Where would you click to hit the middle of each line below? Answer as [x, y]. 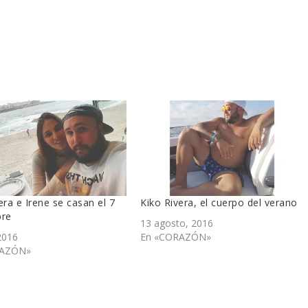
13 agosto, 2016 [177, 223]
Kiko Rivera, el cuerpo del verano [219, 202]
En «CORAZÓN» [176, 236]
